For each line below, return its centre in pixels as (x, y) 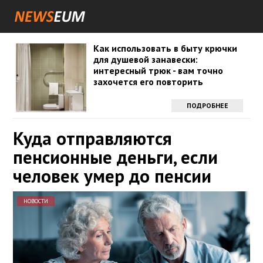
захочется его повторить (148, 82)
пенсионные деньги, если (115, 157)
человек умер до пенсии (112, 176)
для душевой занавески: (145, 59)
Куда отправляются (92, 138)
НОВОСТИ (36, 201)
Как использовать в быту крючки (165, 48)
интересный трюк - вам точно (158, 70)
